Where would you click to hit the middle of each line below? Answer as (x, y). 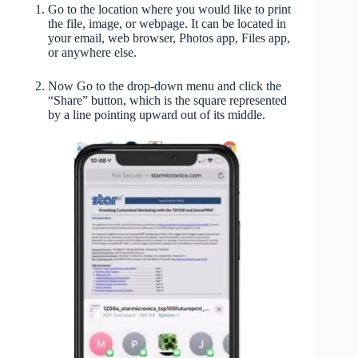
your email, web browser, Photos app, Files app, (169, 38)
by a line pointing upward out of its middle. (158, 115)
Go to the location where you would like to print (169, 10)
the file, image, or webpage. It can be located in (167, 24)
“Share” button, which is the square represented (167, 101)
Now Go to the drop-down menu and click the (165, 86)
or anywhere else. (92, 53)
